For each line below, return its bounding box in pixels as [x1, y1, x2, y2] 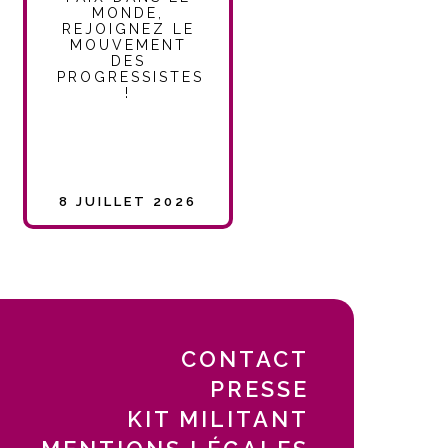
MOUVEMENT [69, 36, 187, 53]
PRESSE [210, 375, 310, 402]
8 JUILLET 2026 [59, 194, 198, 210]
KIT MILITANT [127, 405, 310, 432]
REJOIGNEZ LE [61, 20, 195, 37]
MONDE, [92, 4, 165, 21]
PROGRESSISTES [57, 68, 205, 85]
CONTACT [181, 345, 310, 372]
